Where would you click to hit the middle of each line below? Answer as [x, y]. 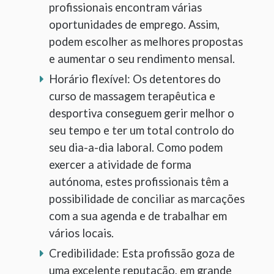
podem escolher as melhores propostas [146, 41]
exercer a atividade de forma [120, 164]
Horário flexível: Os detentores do [135, 79]
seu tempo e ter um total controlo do [142, 130]
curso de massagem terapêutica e [132, 96]
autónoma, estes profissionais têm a [139, 181]
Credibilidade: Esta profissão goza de [142, 253]
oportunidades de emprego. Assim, [134, 24]
